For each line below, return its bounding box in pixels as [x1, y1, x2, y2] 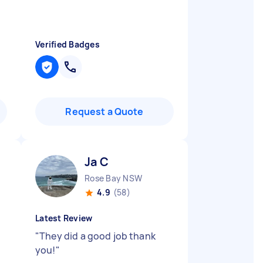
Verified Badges [35, 39, 100, 50]
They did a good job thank [39, 230, 156, 242]
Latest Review [35, 213, 93, 224]
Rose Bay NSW [85, 173, 142, 184]
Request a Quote [65, 105, 144, 118]
